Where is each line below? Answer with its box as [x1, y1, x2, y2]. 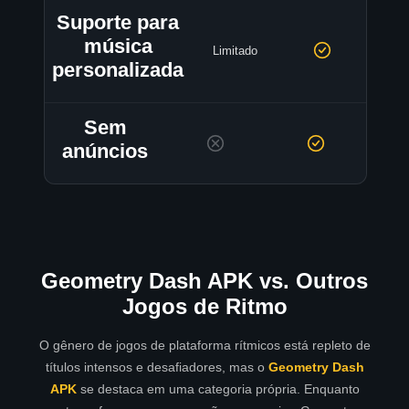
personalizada [52, 58, 184, 82]
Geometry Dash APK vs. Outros [41, 268, 368, 294]
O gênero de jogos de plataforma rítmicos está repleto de [38, 338, 371, 353]
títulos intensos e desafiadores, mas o [45, 360, 268, 375]
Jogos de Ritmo [121, 294, 288, 320]
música [83, 35, 152, 58]
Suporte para [57, 11, 179, 35]
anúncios [62, 140, 148, 163]
